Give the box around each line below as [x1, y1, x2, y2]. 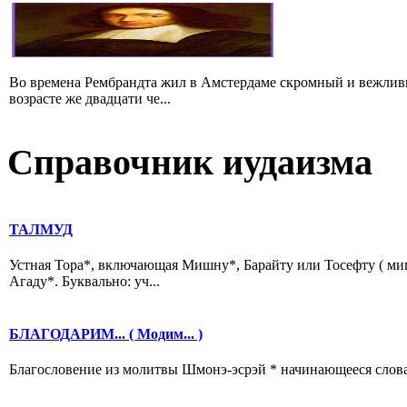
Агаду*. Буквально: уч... [9, 273, 160, 290]
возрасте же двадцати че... [9, 90, 171, 106]
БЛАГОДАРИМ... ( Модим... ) [9, 325, 203, 342]
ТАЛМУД [9, 221, 73, 237]
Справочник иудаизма [7, 142, 372, 183]
